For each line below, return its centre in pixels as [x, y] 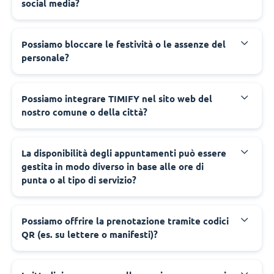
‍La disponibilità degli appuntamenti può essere [124, 153]
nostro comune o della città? [84, 112]
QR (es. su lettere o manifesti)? [90, 234]
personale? [45, 57]
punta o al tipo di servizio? [79, 180]
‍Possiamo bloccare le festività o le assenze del [124, 44]
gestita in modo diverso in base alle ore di [113, 166]
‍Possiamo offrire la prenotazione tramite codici [125, 221]
